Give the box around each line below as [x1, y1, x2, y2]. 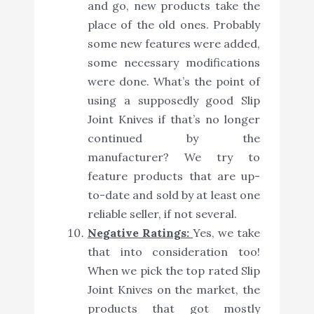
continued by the [87, 130, 261, 145]
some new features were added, [87, 36, 261, 50]
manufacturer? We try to [87, 149, 261, 164]
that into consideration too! [87, 244, 261, 259]
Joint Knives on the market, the [87, 282, 261, 296]
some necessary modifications [87, 55, 261, 69]
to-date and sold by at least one [87, 187, 261, 202]
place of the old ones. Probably [87, 17, 261, 32]
